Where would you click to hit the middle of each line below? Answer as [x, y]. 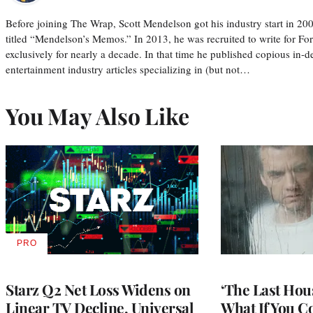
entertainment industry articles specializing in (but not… [128, 69]
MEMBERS [49, 279]
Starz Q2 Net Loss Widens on [98, 289]
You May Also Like [97, 115]
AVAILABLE [51, 248]
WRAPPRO [50, 269]
